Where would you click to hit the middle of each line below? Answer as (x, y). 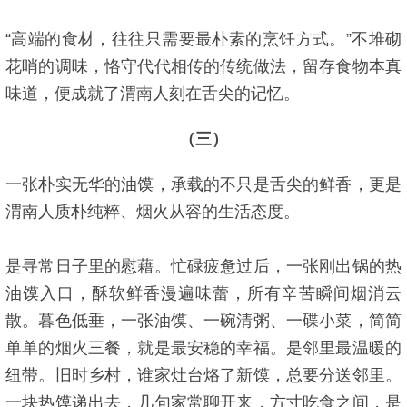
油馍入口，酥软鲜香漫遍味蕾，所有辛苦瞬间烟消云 (203, 293)
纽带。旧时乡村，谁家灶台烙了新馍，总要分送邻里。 (203, 375)
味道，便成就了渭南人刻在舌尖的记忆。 (153, 94)
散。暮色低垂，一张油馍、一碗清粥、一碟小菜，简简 (203, 321)
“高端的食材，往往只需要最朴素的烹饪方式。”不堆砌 (203, 39)
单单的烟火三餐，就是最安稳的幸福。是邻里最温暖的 (203, 348)
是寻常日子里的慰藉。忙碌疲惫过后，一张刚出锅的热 (203, 266)
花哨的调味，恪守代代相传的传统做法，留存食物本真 (203, 66)
